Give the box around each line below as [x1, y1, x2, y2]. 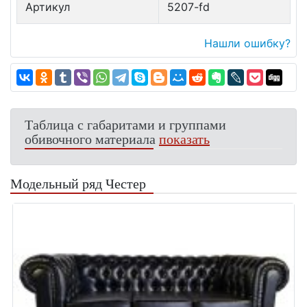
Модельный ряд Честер [10, 174, 146, 193]
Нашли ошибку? [204, 36, 291, 51]
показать [159, 130, 210, 149]
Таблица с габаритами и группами [25, 115, 226, 134]
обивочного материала [25, 130, 159, 149]
